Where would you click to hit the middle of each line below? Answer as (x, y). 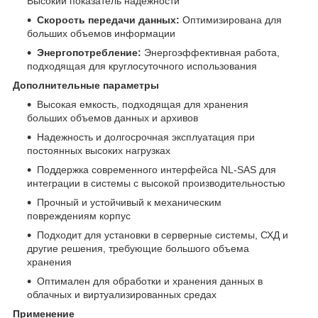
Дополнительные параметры (86, 85)
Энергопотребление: (89, 52)
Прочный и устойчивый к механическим (129, 202)
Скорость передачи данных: (108, 20)
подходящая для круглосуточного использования (142, 66)
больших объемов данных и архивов (113, 117)
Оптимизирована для (231, 20)
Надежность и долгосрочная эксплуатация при (146, 137)
